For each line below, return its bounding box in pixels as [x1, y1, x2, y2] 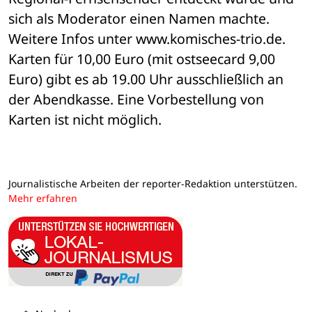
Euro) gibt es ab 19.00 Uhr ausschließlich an [8, 70, 283, 89]
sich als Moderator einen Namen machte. [8, 9, 270, 29]
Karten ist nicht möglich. [8, 110, 162, 130]
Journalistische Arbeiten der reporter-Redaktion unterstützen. [8, 177, 297, 191]
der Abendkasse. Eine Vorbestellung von [8, 90, 264, 109]
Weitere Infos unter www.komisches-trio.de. [8, 29, 286, 49]
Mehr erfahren [8, 192, 77, 205]
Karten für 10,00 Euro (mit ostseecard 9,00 [8, 49, 275, 69]
